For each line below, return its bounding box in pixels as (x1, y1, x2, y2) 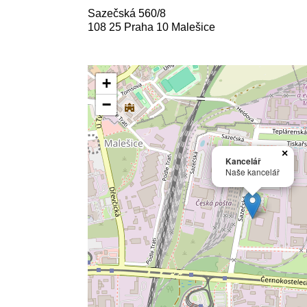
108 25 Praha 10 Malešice (87, 21, 215, 33)
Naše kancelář (225, 166, 280, 177)
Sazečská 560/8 (87, 8, 166, 19)
